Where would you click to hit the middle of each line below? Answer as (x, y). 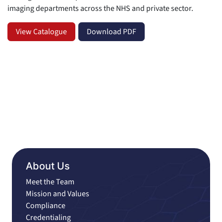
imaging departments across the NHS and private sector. (100, 9)
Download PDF (111, 32)
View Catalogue (41, 32)
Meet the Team (50, 182)
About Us (48, 166)
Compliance (46, 206)
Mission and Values (58, 194)
